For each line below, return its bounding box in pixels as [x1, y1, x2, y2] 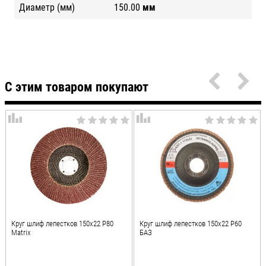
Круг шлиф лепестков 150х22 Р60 [140, 218, 242, 228]
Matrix [11, 227, 31, 237]
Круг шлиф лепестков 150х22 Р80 [11, 218, 114, 228]
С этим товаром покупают [5, 79, 148, 94]
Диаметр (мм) [19, 1, 75, 13]
